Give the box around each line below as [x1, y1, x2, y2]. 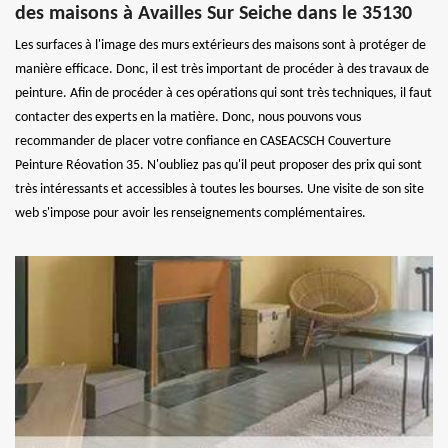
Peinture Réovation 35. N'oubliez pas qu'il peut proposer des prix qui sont [15, 157, 422, 173]
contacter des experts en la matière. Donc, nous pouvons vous [15, 109, 361, 125]
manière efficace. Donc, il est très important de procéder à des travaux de [15, 61, 429, 77]
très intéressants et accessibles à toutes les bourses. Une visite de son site [15, 181, 424, 197]
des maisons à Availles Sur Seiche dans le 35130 [15, 3, 412, 24]
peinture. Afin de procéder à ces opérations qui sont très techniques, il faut [15, 85, 432, 101]
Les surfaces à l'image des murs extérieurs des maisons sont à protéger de [15, 37, 426, 53]
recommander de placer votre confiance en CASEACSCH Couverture [15, 133, 391, 149]
